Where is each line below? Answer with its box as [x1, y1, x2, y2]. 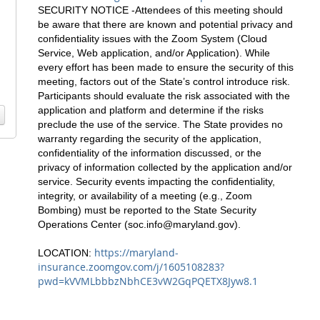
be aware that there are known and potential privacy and [38, 18, 293, 30]
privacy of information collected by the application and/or [38, 161, 292, 173]
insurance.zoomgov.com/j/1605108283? [38, 259, 224, 274]
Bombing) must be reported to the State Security [38, 204, 256, 216]
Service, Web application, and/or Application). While [38, 46, 270, 59]
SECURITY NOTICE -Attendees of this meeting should [38, 4, 283, 16]
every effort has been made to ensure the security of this [38, 61, 294, 73]
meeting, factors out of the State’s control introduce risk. [38, 75, 293, 87]
